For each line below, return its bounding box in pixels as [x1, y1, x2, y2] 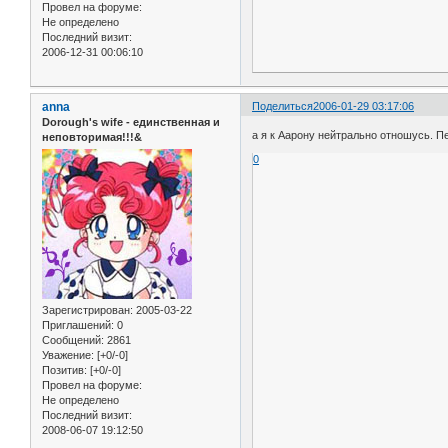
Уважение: [42, 349, 94, 362]
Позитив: [42, 364, 87, 377]
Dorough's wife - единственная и [42, 115, 220, 128]
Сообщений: [42, 334, 104, 347]
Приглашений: [42, 319, 114, 332]
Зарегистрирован [42, 304, 130, 317]
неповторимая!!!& [42, 130, 142, 143]
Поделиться [252, 99, 314, 112]
